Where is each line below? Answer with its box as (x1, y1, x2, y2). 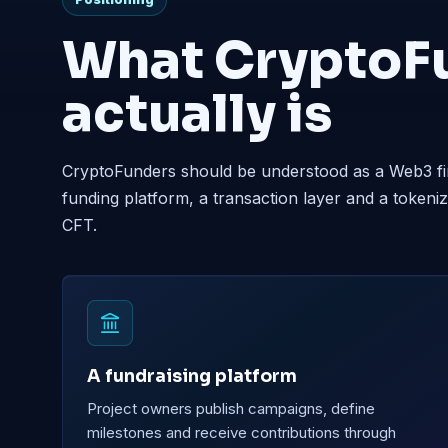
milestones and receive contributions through (87, 423, 396, 443)
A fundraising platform (87, 365, 297, 388)
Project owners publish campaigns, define (87, 399, 375, 419)
